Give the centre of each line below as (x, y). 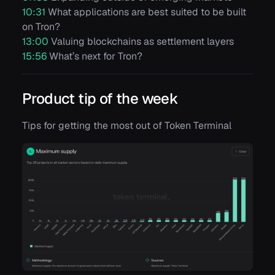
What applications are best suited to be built (146, 12)
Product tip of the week (100, 99)
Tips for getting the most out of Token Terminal (127, 126)
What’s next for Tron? (95, 56)
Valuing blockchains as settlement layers (141, 42)
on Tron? (41, 27)
